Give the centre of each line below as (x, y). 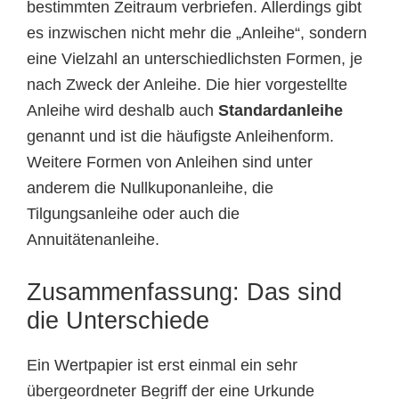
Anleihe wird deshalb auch (122, 111)
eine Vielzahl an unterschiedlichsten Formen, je (195, 59)
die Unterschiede (118, 321)
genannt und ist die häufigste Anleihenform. (180, 137)
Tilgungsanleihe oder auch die (133, 214)
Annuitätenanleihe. (93, 240)
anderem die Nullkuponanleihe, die (150, 188)
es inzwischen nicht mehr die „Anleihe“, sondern (197, 33)
